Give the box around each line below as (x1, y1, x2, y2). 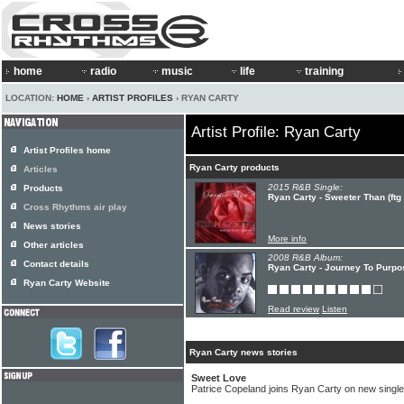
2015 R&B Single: (268, 182, 343, 192)
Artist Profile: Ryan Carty (191, 124, 361, 141)
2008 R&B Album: (268, 252, 343, 262)
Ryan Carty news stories (189, 347, 298, 357)
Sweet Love (191, 372, 246, 383)
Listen (322, 304, 347, 314)
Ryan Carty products (189, 162, 280, 172)
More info (268, 234, 307, 243)
